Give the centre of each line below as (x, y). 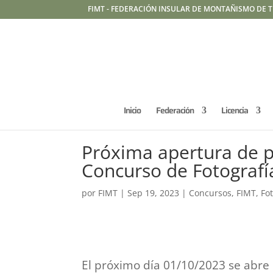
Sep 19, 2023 (154, 193)
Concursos (211, 193)
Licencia (235, 110)
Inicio (132, 110)
